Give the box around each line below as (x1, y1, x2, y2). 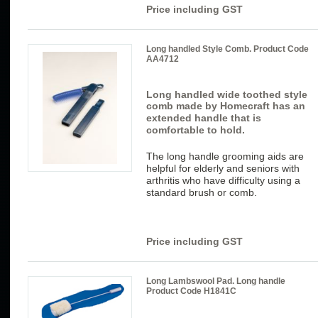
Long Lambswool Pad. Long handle (146, 275, 285, 286)
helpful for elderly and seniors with (146, 162, 300, 174)
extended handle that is (146, 111, 261, 124)
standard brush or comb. (146, 186, 260, 198)
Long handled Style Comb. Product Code (146, 43, 309, 54)
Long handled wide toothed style (146, 88, 307, 100)
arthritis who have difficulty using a (146, 174, 300, 186)
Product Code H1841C (146, 285, 236, 296)
